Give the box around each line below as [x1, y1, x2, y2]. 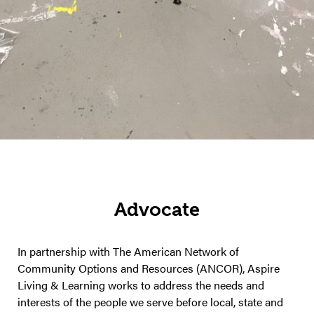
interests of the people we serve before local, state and [18, 293, 283, 310]
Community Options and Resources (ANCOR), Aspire [18, 259, 280, 276]
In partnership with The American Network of [18, 243, 239, 259]
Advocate [114, 198, 200, 220]
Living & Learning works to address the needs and [18, 276, 264, 293]
